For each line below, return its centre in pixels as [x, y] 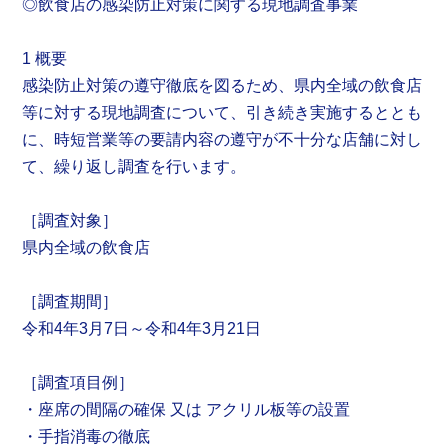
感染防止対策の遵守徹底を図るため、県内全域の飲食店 [222, 86]
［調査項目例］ [78, 383]
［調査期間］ [70, 302]
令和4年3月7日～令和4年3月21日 [142, 329]
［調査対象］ [70, 221]
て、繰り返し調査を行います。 [134, 167]
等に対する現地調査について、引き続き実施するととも [222, 113]
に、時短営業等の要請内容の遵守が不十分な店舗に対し [222, 140]
